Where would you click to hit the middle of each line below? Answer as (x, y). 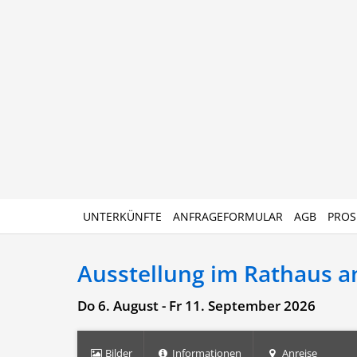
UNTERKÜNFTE (122, 216)
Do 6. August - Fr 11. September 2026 (196, 306)
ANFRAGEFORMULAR (228, 216)
